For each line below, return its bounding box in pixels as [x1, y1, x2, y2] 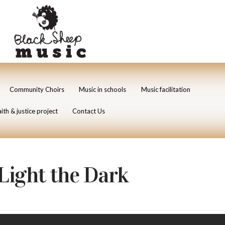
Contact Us [72, 106, 105, 115]
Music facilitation [141, 85, 190, 94]
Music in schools [79, 85, 126, 94]
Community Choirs [9, 85, 64, 94]
